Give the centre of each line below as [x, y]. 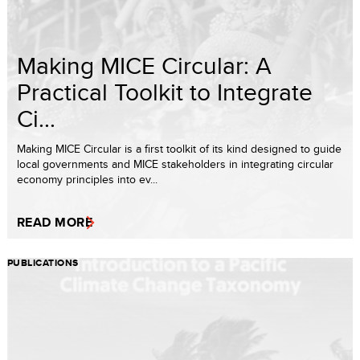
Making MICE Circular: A [144, 65]
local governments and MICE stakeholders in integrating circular [175, 164]
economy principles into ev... [87, 179]
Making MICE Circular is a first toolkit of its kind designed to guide [179, 148]
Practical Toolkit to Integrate [165, 91]
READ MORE [55, 222]
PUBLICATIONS [43, 262]
